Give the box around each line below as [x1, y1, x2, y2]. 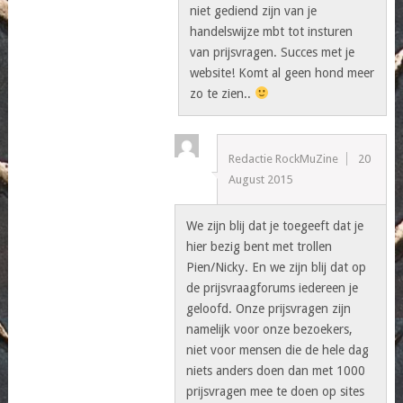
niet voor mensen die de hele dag [186, 342, 370, 357]
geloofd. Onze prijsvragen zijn [186, 300, 352, 316]
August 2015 [228, 172, 292, 186]
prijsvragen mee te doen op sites [186, 383, 365, 399]
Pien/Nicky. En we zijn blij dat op [186, 259, 367, 274]
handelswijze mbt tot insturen [190, 23, 354, 39]
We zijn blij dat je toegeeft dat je [186, 218, 364, 233]
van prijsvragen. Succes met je [190, 44, 355, 59]
